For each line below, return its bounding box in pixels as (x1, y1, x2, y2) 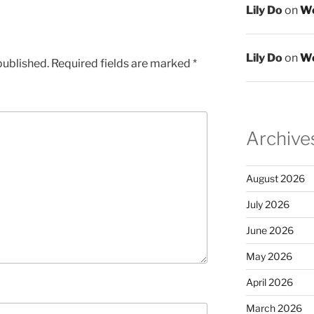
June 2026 (245, 224, 294, 236)
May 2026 (245, 250, 292, 262)
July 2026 (245, 198, 289, 210)
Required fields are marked (51, 57, 193, 71)
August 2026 (245, 172, 305, 184)
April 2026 (245, 275, 293, 288)
